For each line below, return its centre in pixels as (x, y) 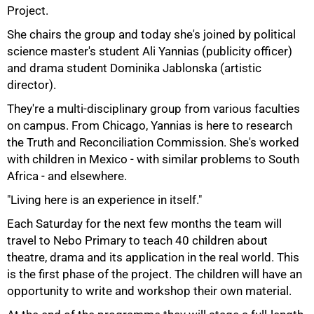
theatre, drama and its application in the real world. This (153, 257)
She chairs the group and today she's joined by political (151, 34)
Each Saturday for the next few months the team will (144, 224)
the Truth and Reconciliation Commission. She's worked (153, 142)
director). (32, 85)
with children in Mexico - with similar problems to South (153, 159)
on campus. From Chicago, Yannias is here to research (150, 125)
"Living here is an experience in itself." (104, 200)
